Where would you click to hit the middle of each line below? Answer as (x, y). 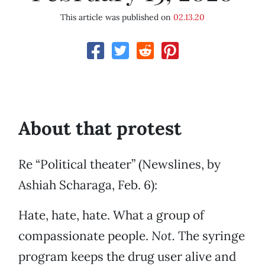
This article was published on (117, 17)
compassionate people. (85, 236)
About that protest (100, 129)
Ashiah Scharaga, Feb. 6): (88, 185)
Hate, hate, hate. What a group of (111, 215)
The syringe (210, 236)
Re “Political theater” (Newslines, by (119, 164)
